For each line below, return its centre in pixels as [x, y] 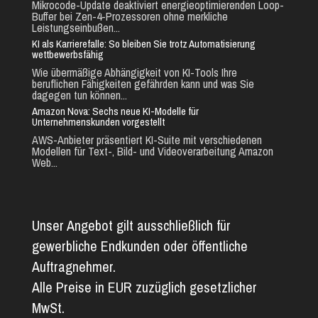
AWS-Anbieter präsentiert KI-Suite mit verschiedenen [147, 139]
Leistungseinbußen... [76, 27]
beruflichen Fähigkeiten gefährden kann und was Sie [143, 83]
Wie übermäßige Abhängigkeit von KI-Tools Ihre [134, 72]
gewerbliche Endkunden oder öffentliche [139, 246]
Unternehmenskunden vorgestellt [98, 121]
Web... [44, 162]
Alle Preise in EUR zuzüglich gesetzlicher [144, 287]
